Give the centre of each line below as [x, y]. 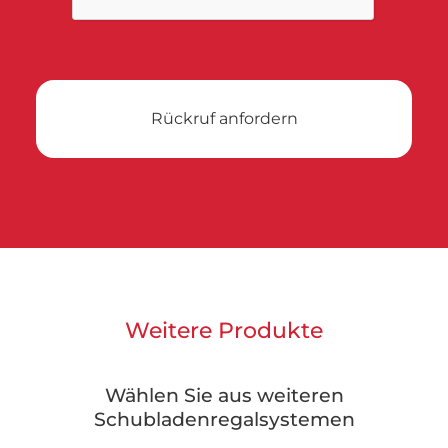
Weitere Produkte [224, 330]
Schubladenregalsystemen [224, 419]
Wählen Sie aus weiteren [224, 395]
